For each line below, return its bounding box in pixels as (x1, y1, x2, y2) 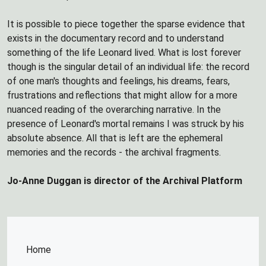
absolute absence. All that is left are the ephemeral (7, 132, 223, 144)
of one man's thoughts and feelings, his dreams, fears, (7, 75, 230, 87)
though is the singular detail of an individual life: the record (7, 61, 249, 72)
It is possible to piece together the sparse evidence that (7, 18, 245, 30)
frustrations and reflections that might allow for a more (7, 90, 237, 101)
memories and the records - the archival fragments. (7, 147, 221, 158)
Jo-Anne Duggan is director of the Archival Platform (7, 175, 242, 186)
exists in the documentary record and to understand (7, 33, 224, 44)
